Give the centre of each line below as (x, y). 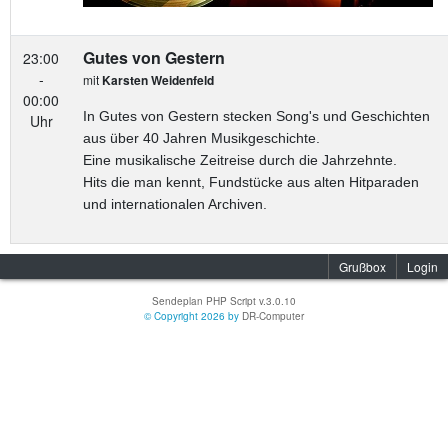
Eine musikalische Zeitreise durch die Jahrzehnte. (240, 160)
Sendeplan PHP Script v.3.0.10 (224, 301)
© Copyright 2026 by (193, 316)
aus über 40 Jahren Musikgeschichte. (201, 138)
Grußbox (362, 266)
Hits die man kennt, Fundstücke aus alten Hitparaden (251, 182)
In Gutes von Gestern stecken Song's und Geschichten (256, 116)
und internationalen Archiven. (175, 204)
